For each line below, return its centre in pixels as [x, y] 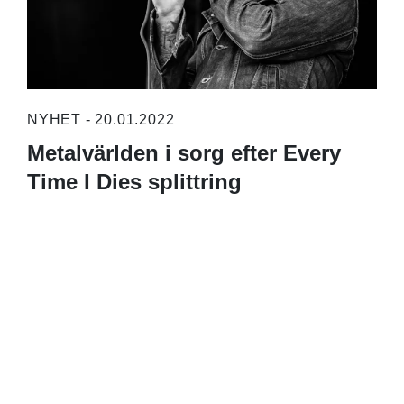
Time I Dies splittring [134, 182]
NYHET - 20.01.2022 [101, 120]
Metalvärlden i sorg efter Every [184, 153]
